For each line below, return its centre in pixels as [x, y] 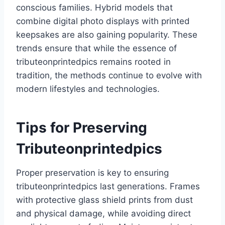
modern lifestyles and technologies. [88, 89]
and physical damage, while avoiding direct [103, 214]
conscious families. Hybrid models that [94, 8]
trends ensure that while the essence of [96, 48]
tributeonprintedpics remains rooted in [93, 62]
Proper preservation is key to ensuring [92, 173]
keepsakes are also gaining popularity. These [107, 35]
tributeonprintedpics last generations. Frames [108, 187]
